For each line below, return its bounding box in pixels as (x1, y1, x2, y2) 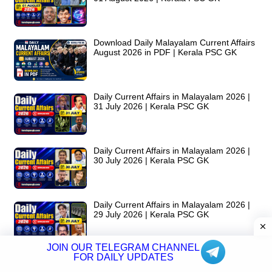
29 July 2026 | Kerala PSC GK (93, 209, 209, 219)
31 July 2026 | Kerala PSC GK (93, 101, 209, 111)
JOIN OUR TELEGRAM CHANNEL (47, 242, 200, 253)
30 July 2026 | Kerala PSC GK (93, 155, 209, 165)
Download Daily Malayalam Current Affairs (93, 37, 255, 47)
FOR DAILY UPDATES (73, 252, 174, 262)
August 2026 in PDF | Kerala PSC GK (93, 47, 237, 57)
